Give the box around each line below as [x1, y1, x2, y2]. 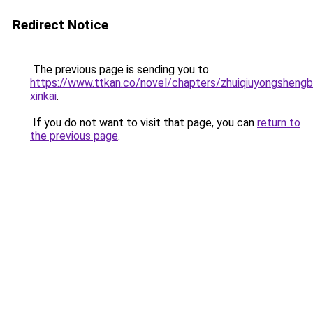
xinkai [30, 89, 57, 103]
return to [257, 116, 300, 129]
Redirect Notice [13, 17, 108, 33]
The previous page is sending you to [30, 63, 209, 76]
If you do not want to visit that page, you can [30, 116, 257, 129]
